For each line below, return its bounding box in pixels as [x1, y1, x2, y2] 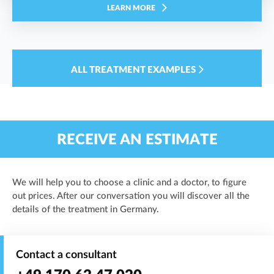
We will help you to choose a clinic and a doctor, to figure [12, 178, 246, 188]
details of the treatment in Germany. [12, 205, 159, 215]
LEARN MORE [107, 4, 155, 12]
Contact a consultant [16, 250, 117, 261]
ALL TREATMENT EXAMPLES [70, 65, 196, 75]
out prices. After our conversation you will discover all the [12, 191, 250, 201]
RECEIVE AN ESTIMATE [56, 133, 218, 148]
